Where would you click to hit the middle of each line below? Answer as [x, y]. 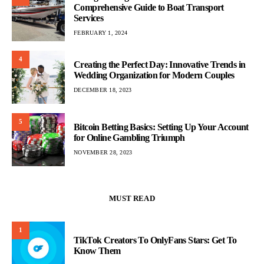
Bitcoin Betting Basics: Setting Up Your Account [161, 127]
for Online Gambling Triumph [129, 138]
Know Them [97, 250]
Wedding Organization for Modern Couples [154, 75]
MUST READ [132, 198]
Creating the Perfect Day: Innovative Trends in [160, 65]
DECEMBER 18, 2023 [103, 90]
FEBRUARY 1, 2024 [100, 33]
